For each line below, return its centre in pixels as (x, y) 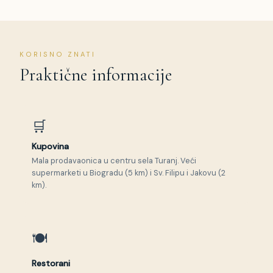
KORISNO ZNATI (58, 55)
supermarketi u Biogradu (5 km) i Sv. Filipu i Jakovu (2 (129, 172)
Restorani (51, 263)
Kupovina (50, 146)
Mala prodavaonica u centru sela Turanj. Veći (114, 160)
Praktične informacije (96, 74)
